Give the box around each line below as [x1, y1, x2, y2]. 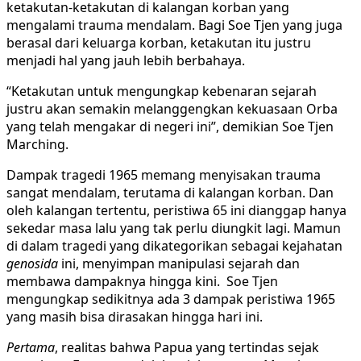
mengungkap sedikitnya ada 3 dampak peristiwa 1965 [6, 289, 335, 308]
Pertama [6, 338, 55, 356]
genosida [6, 254, 61, 272]
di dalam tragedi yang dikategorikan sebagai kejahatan [6, 236, 342, 255]
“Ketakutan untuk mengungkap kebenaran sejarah [6, 81, 317, 100]
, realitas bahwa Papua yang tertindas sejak [55, 338, 319, 356]
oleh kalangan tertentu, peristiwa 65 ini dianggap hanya [6, 201, 346, 219]
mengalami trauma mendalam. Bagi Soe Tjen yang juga [6, 15, 342, 34]
